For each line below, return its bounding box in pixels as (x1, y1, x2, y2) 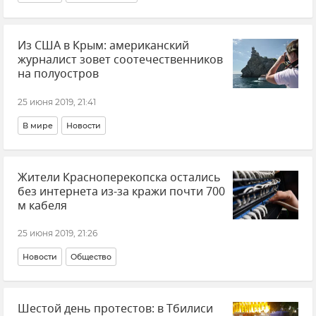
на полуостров (18, 66, 99, 83)
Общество (71, 252, 111, 262)
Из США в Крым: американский (18, 37, 189, 54)
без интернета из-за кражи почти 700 (18, 183, 225, 200)
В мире (23, 120, 53, 130)
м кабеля (18, 197, 67, 214)
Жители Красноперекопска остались (18, 169, 221, 186)
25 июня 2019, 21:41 (18, 96, 96, 107)
